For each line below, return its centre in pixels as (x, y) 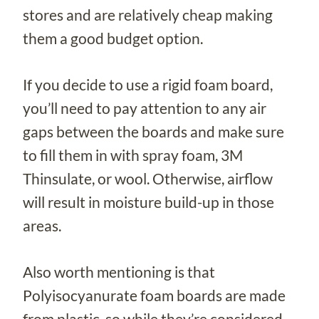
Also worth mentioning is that (119, 272)
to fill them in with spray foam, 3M (133, 155)
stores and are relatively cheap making (148, 15)
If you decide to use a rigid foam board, (148, 85)
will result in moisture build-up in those (148, 202)
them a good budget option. (113, 38)
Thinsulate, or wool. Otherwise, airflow (148, 179)
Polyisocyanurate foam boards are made (154, 296)
